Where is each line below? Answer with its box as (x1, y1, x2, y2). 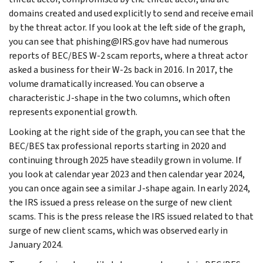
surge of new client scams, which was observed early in (9, 224, 228, 237)
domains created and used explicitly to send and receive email (9, 6, 254, 19)
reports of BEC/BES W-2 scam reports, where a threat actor (9, 49, 248, 62)
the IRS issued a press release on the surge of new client (9, 195, 232, 208)
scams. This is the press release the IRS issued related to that (9, 210, 254, 222)
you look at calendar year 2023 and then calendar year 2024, (9, 167, 245, 180)
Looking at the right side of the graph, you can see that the (9, 125, 245, 138)
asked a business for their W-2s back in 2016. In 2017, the (9, 63, 233, 76)
